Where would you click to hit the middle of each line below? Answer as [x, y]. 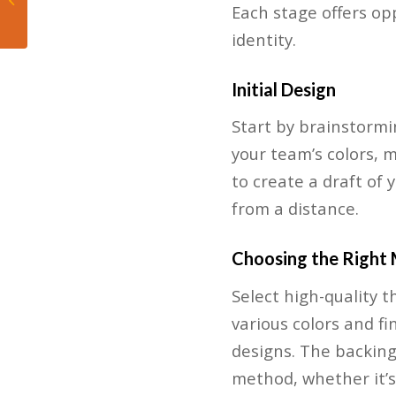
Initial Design [283, 89]
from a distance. [295, 209]
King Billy [54, 18]
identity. [263, 39]
